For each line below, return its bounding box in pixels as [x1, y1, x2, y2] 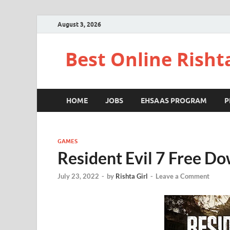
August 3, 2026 [57, 20, 101, 28]
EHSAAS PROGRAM [141, 96, 207, 105]
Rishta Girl [116, 172, 148, 181]
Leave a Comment [156, 172, 209, 181]
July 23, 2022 [57, 172, 99, 181]
